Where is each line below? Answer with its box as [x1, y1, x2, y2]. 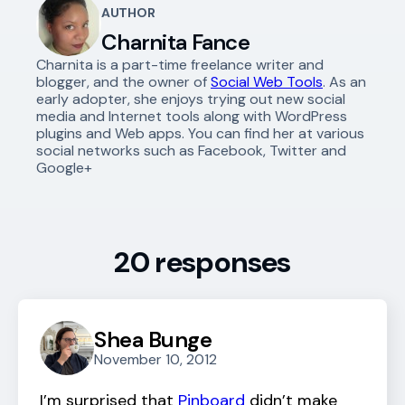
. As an [323, 71, 366, 91]
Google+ [36, 157, 92, 177]
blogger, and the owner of [36, 71, 211, 91]
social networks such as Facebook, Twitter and [36, 140, 346, 160]
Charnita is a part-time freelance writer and [36, 54, 324, 74]
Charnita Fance [101, 27, 250, 56]
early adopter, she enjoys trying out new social [36, 89, 345, 108]
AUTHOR [101, 4, 155, 21]
